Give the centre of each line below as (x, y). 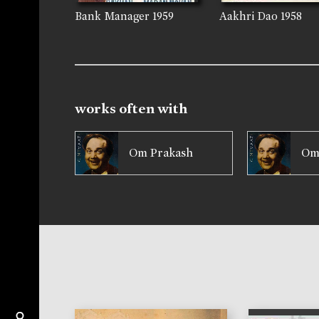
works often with (131, 109)
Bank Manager (112, 16)
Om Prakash (161, 153)
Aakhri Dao (249, 16)
